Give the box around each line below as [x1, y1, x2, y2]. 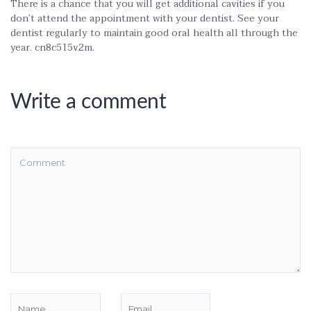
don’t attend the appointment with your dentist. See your [10, 10, 279, 26]
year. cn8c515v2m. [10, 40, 94, 56]
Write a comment [10, 92, 167, 112]
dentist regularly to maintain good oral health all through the [10, 25, 298, 41]
